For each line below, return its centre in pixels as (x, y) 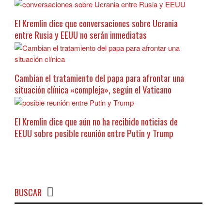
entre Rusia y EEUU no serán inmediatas (81, 35)
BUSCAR (28, 193)
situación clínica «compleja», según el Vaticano (93, 89)
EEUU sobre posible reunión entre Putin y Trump (94, 133)
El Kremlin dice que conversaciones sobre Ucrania (96, 23)
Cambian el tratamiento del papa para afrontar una (99, 78)
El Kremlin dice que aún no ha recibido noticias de (96, 121)
